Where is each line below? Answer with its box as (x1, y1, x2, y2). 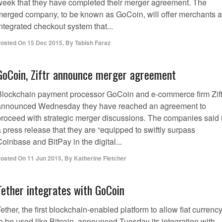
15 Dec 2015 (27, 38, 62, 47)
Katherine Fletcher (74, 154, 126, 163)
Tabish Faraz (75, 38, 111, 47)
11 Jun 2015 (27, 154, 61, 163)
